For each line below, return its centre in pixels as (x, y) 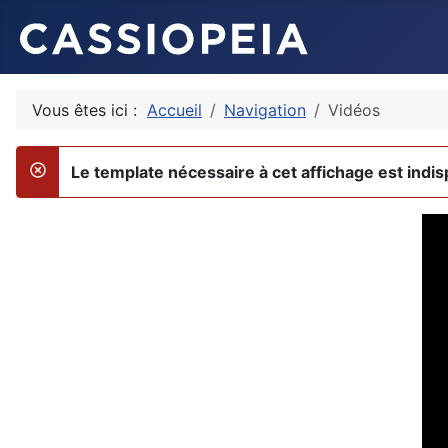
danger (55, 182)
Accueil (174, 110)
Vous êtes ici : (89, 110)
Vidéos (354, 110)
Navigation (265, 110)
